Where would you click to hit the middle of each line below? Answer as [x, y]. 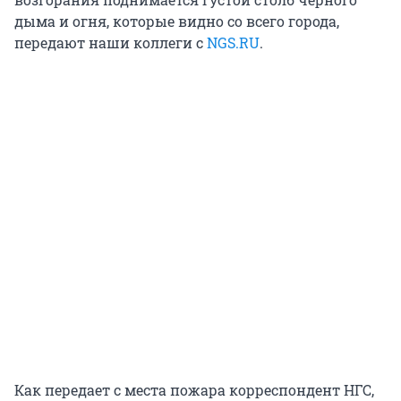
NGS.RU [233, 43]
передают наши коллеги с [111, 43]
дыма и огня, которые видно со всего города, [177, 21]
